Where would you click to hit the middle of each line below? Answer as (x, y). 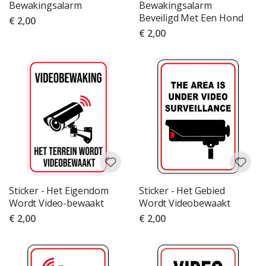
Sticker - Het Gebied (182, 191)
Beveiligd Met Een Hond (191, 18)
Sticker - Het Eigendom (59, 191)
